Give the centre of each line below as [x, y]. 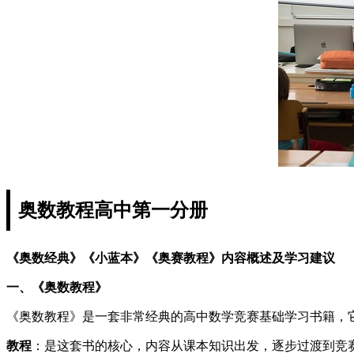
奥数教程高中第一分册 [113, 210]
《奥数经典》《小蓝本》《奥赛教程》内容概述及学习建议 [171, 258]
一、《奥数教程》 [57, 287]
